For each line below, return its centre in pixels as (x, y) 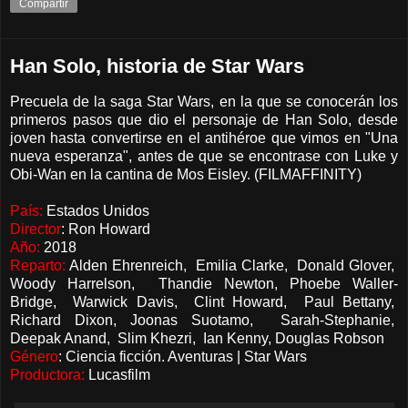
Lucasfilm (117, 374)
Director (36, 229)
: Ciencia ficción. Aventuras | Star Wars (183, 356)
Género (34, 356)
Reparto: (38, 265)
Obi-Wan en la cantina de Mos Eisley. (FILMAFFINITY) (186, 174)
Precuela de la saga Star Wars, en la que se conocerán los (204, 101)
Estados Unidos (96, 210)
